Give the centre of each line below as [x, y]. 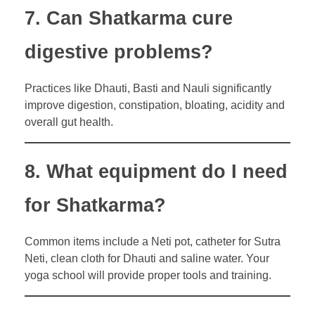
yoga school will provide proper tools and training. [148, 276]
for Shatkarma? [95, 205]
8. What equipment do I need [156, 171]
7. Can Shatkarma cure [129, 18]
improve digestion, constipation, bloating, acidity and [155, 105]
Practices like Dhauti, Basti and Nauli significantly [148, 88]
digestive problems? [119, 52]
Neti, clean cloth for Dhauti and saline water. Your [147, 259]
